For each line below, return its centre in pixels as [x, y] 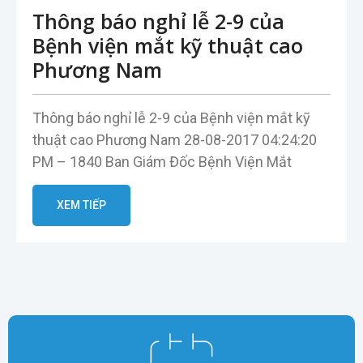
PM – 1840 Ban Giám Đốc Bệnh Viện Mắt [162, 162]
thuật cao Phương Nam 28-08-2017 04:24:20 [175, 140]
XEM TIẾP [81, 205]
